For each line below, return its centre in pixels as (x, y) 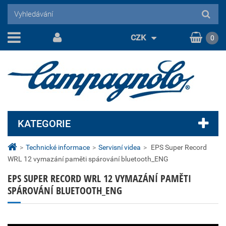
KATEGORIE (44, 124)
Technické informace (58, 147)
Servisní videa (120, 147)
